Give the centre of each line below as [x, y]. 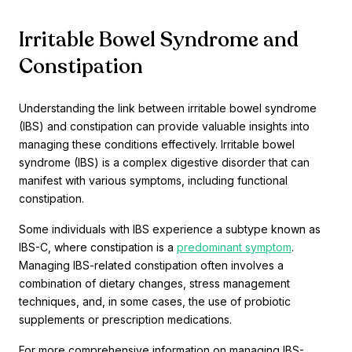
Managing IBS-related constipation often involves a [151, 266]
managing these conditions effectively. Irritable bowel [157, 145]
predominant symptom [234, 247]
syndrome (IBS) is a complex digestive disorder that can [164, 163]
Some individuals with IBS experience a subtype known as [170, 229]
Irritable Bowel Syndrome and [159, 40]
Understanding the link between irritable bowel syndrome [168, 108]
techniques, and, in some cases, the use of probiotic [155, 302]
